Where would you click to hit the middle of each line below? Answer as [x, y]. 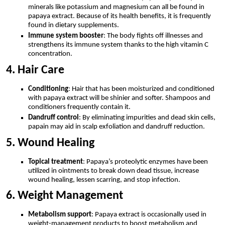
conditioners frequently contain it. [79, 107]
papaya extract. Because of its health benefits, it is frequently [120, 17]
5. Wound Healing [50, 143]
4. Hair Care [35, 70]
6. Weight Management [65, 196]
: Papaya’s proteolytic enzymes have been [145, 162]
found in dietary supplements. [74, 26]
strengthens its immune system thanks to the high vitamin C [118, 45]
